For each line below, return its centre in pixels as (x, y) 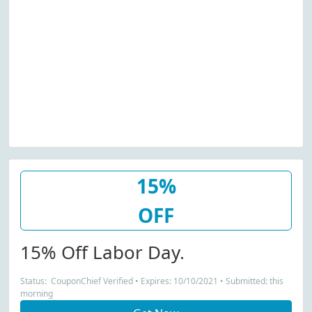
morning (37, 294)
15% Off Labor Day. (102, 252)
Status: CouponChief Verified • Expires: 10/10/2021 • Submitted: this (152, 281)
